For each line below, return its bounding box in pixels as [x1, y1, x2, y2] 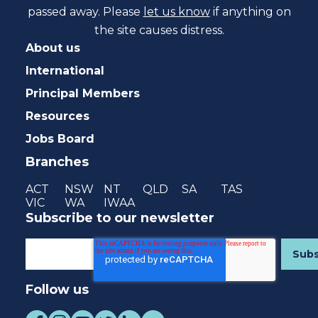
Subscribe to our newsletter [26, 209, 214, 226]
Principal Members [26, 86, 140, 100]
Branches [26, 153, 89, 170]
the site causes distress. [94, 23, 224, 37]
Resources [26, 109, 89, 123]
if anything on [212, 4, 291, 18]
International [26, 63, 104, 77]
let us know [143, 4, 210, 18]
